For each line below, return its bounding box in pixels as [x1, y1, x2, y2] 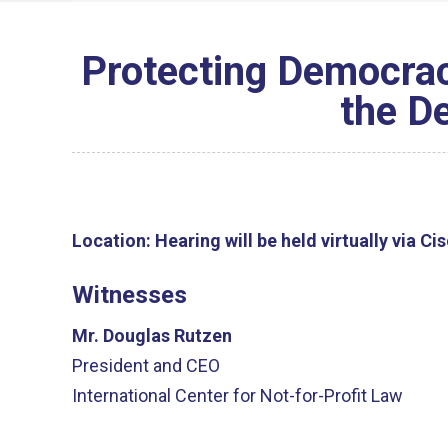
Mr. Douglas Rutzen [72, 325, 232, 346]
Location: [72, 229, 151, 251]
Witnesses [72, 280, 187, 309]
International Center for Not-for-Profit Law [72, 385, 403, 406]
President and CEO [72, 355, 220, 376]
